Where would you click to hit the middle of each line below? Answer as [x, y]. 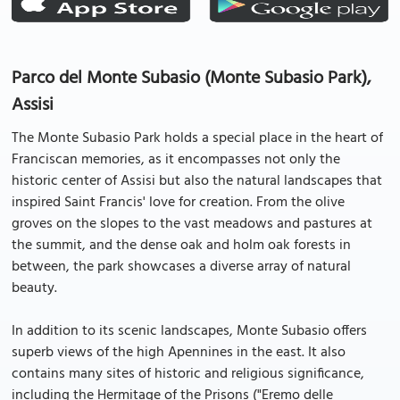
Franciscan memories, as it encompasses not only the [176, 160]
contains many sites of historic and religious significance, [188, 374]
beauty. [34, 288]
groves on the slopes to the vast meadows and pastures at [192, 224]
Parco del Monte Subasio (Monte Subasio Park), [192, 79]
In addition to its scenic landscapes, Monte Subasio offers [189, 331]
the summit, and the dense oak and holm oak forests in [181, 246]
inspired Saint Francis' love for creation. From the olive [178, 203]
